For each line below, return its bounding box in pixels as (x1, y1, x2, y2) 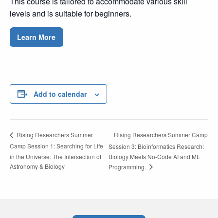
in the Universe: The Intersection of (10, 152, 101, 161)
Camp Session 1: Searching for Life (10, 142, 103, 150)
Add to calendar (34, 89, 87, 99)
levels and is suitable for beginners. (10, 8, 131, 19)
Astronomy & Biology (10, 162, 65, 170)
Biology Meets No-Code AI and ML (109, 152, 200, 161)
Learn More (17, 32, 56, 42)
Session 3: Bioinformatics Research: (109, 142, 204, 150)
